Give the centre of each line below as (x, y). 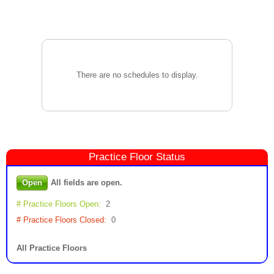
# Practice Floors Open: (59, 204)
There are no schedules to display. (137, 75)
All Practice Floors (52, 248)
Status (169, 157)
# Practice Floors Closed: (61, 220)
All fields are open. (87, 183)
